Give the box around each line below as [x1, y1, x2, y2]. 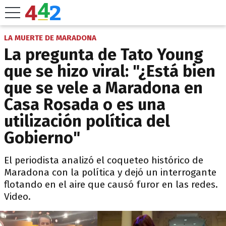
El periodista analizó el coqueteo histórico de [4, 154, 203, 166]
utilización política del [4, 111, 170, 131]
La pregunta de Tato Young [4, 45, 203, 64]
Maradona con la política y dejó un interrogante [4, 166, 216, 178]
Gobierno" [4, 128, 80, 147]
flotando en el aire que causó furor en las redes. [4, 179, 218, 190]
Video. [4, 191, 31, 202]
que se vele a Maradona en [4, 78, 203, 97]
